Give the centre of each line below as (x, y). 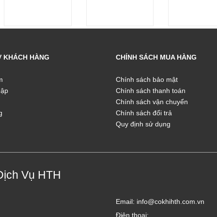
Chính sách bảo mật (147, 79)
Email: (126, 201)
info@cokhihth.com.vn (170, 201)
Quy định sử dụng (143, 124)
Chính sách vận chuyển (152, 101)
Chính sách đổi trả (144, 113)
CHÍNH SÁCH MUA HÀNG (156, 57)
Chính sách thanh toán (151, 90)
